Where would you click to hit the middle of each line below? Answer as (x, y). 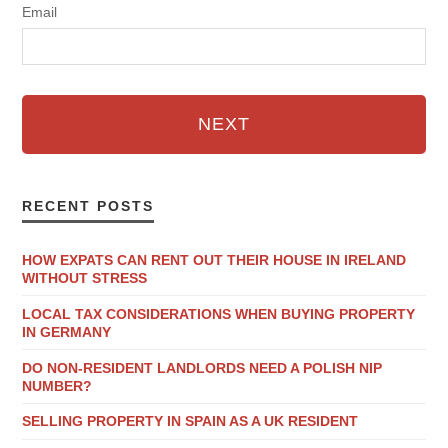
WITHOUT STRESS (85, 277)
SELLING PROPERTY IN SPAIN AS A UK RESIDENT (190, 421)
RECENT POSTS (88, 206)
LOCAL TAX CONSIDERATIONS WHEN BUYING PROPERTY (219, 313)
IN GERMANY (67, 331)
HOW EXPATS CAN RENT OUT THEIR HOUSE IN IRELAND (214, 259)
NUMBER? (57, 385)
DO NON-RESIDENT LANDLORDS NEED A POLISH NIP (202, 367)
